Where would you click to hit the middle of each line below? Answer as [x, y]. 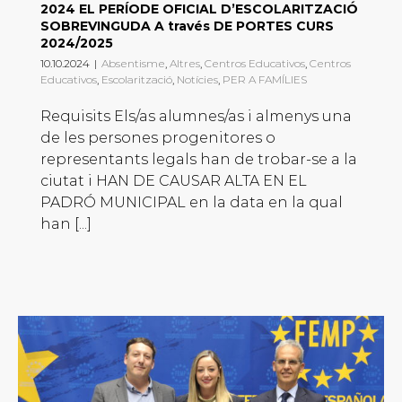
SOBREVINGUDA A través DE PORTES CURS [187, 26]
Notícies [197, 80]
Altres [185, 64]
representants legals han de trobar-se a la [199, 160]
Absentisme [133, 64]
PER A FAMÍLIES [265, 80]
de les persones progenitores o [158, 138]
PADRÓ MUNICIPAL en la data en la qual [192, 203]
